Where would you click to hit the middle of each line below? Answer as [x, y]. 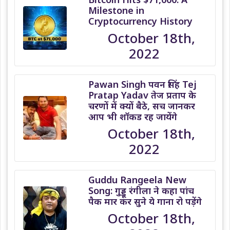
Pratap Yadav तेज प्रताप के [142, 95]
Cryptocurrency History [141, 21]
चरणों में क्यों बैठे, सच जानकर [142, 106]
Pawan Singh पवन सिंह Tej [143, 84]
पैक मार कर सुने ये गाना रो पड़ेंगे [145, 201]
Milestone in [117, 10]
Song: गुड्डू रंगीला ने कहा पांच [141, 190]
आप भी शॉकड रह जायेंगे [133, 116]
